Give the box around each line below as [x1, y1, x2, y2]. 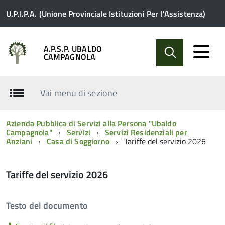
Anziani [6, 135, 33, 147]
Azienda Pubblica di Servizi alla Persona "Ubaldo [6, 117, 176, 129]
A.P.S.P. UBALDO [43, 43, 102, 55]
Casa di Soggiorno [47, 135, 109, 147]
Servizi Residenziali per [104, 126, 187, 138]
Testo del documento [6, 199, 88, 212]
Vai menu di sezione [40, 86, 117, 100]
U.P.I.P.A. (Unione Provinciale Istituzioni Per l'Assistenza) [6, 8, 206, 20]
